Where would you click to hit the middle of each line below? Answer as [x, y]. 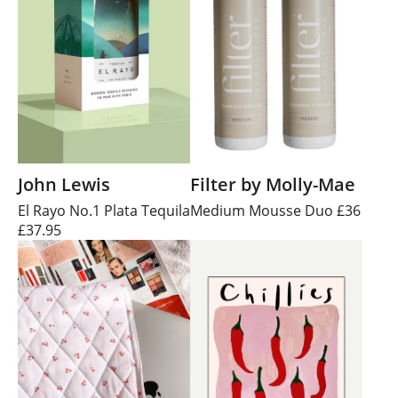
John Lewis [64, 185]
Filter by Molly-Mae [273, 185]
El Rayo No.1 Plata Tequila [104, 211]
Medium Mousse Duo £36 [275, 211]
